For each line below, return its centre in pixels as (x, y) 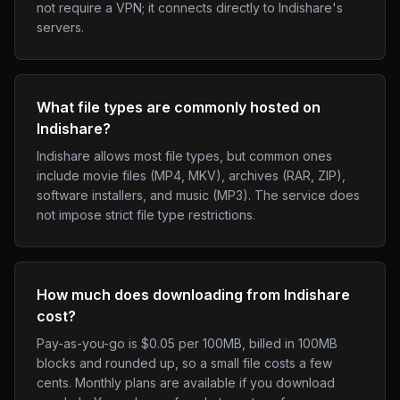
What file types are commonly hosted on (179, 107)
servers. (60, 27)
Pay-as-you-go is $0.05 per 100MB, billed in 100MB (187, 343)
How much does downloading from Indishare (193, 295)
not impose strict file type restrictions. (146, 215)
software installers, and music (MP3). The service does (198, 195)
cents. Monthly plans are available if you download (186, 383)
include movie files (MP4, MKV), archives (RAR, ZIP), (191, 175)
